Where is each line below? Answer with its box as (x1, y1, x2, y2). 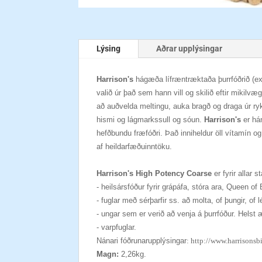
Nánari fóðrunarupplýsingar (96, 236, 187, 246)
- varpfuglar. (96, 223, 137, 232)
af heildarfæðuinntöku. (96, 142, 173, 151)
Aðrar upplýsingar (156, 44, 223, 54)
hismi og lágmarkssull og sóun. (96, 115, 205, 125)
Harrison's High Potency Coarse (96, 169, 215, 178)
